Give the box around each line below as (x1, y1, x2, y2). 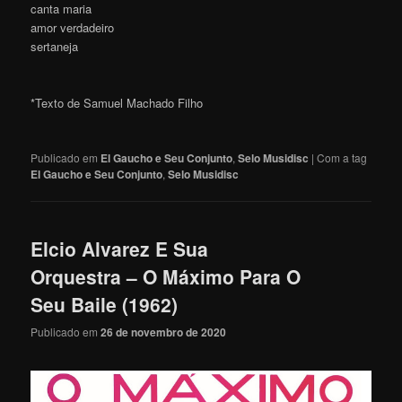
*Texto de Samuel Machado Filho (31, 94, 204, 112)
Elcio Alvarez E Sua (31, 234, 209, 262)
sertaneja (31, 38, 79, 56)
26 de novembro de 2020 (100, 323, 227, 340)
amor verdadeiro (31, 19, 115, 37)
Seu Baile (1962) (31, 290, 179, 318)
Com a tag (317, 150, 368, 166)
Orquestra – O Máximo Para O (31, 262, 301, 290)
